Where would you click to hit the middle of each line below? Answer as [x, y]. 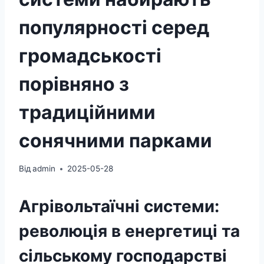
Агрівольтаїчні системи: [119, 207]
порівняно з [74, 84]
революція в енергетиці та [129, 231]
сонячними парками [115, 140]
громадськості [90, 55]
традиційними [87, 112]
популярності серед [114, 27]
